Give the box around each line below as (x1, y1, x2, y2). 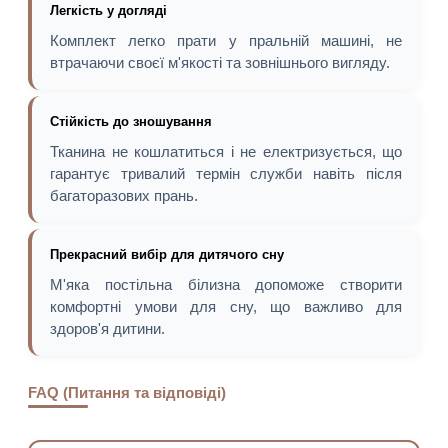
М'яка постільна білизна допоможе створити (50, 276, 402, 293)
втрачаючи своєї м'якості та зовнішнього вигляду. (50, 54, 390, 71)
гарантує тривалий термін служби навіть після (50, 165, 402, 182)
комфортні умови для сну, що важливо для (50, 298, 402, 315)
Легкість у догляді (50, 3, 167, 18)
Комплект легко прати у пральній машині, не (50, 32, 402, 49)
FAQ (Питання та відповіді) (28, 384, 226, 401)
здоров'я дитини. (50, 320, 165, 337)
